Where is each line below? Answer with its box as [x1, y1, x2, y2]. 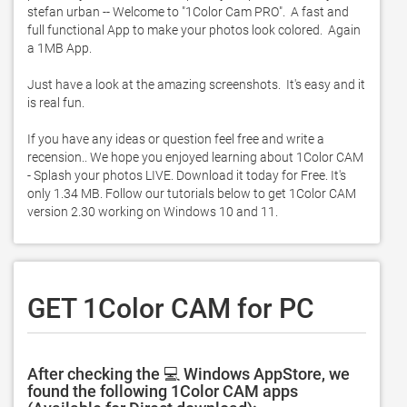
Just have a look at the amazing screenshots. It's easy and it [27, 77, 365, 92]
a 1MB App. [27, 41, 97, 55]
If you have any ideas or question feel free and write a [27, 132, 324, 146]
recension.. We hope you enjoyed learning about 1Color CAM [27, 150, 363, 164]
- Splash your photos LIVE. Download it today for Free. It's [27, 168, 346, 183]
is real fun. [27, 95, 87, 110]
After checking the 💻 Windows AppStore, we [27, 364, 350, 383]
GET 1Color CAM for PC [27, 293, 314, 324]
